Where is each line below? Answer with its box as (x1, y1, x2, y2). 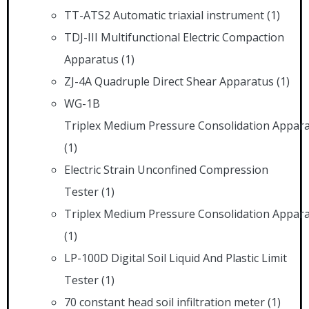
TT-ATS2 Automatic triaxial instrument (64, 8, 264, 23)
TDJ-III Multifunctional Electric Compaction (64, 30, 284, 45)
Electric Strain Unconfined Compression (64, 162, 268, 177)
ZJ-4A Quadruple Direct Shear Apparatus (64, 74, 274, 89)
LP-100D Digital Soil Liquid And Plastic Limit (64, 250, 287, 266)
